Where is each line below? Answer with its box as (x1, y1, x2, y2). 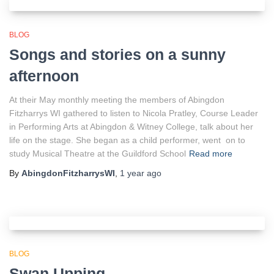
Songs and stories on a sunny (9, 46, 226, 63)
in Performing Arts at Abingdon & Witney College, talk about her (9, 122, 253, 131)
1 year (120, 168, 144, 178)
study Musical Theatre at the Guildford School (9, 149, 186, 158)
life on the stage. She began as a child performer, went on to (9, 135, 245, 145)
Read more (189, 149, 232, 158)
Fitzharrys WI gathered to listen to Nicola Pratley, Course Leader (9, 108, 258, 118)
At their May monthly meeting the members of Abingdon (9, 95, 224, 105)
